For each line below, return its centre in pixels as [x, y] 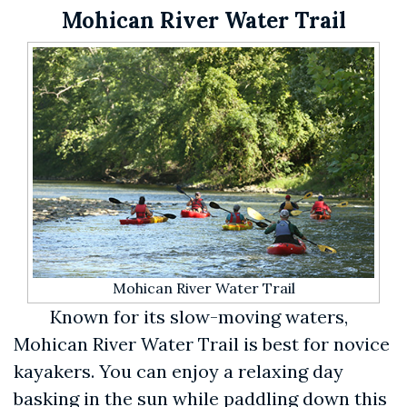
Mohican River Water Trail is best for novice [202, 344]
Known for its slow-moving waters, [199, 317]
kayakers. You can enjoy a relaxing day [179, 372]
